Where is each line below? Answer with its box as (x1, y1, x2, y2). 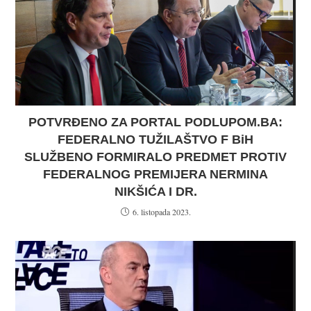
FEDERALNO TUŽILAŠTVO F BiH (58, 133, 253, 146)
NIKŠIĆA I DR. (114, 185, 197, 199)
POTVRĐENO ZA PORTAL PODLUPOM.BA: (28, 115, 283, 129)
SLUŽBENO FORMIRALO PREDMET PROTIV (24, 150, 287, 164)
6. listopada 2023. (132, 206, 191, 217)
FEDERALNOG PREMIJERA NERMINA (43, 167, 268, 181)
